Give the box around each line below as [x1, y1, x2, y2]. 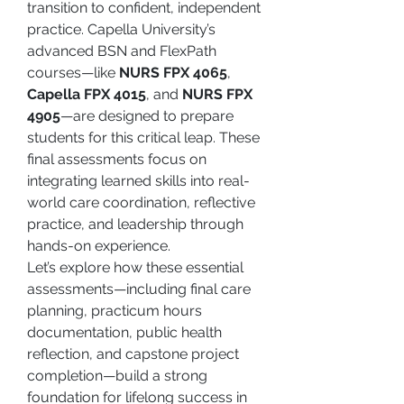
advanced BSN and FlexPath [27, 42, 216, 60]
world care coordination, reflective [27, 194, 255, 211]
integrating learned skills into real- [27, 172, 250, 189]
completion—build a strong [27, 367, 207, 384]
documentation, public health [27, 324, 222, 341]
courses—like [27, 64, 119, 81]
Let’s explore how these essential [27, 259, 243, 276]
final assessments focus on [27, 151, 207, 168]
